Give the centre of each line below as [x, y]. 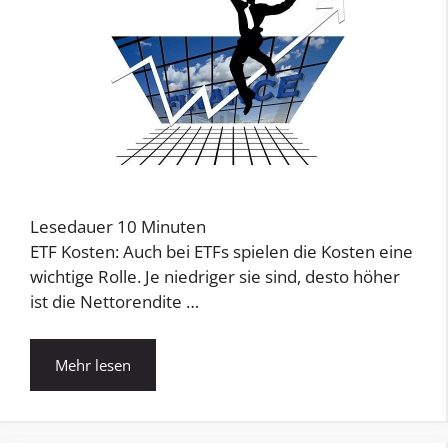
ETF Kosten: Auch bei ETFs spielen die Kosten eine [221, 251]
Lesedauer [71, 226]
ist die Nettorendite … [114, 301]
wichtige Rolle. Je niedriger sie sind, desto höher [215, 276]
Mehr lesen [93, 365]
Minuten [173, 226]
